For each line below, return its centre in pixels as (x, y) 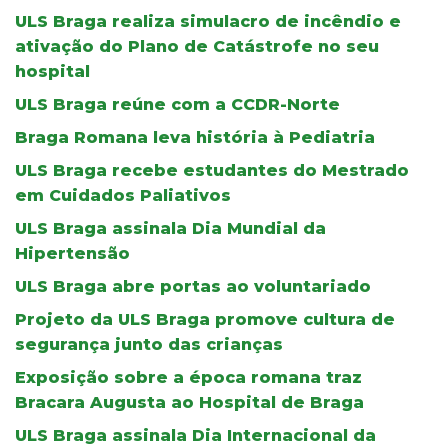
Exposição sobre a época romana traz (188, 377)
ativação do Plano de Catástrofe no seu (197, 46)
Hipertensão (72, 253)
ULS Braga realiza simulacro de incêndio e (208, 21)
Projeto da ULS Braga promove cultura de (205, 319)
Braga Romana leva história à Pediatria (195, 137)
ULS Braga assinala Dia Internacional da (195, 435)
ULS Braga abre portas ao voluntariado (193, 286)
